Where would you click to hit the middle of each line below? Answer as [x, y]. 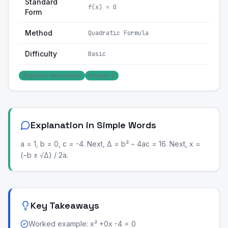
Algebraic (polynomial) [52, 75]
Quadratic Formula [118, 33]
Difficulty [41, 54]
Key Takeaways [65, 205]
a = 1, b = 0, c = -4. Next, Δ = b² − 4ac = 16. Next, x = [110, 144]
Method [39, 33]
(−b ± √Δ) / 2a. [44, 155]
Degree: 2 [102, 75]
